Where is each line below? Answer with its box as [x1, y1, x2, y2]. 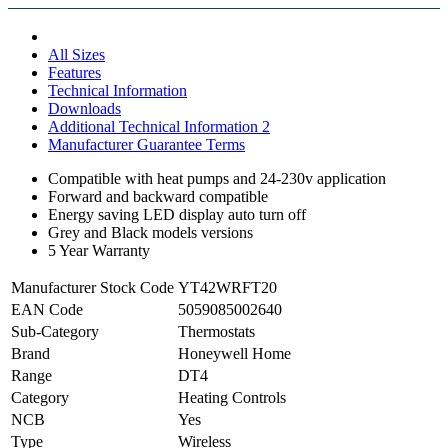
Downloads [48, 99, 121, 117]
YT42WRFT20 [178, 278, 277, 296]
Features [48, 63, 101, 81]
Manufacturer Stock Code [11, 278, 174, 296]
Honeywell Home [178, 344, 291, 362]
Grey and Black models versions [48, 223, 253, 241]
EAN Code [11, 300, 83, 318]
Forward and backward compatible [48, 187, 268, 205]
